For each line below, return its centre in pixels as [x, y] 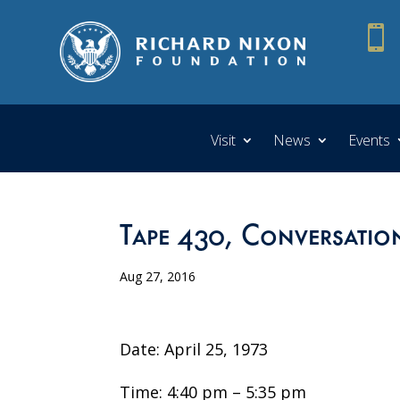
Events [369, 140]
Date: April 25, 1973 [194, 349]
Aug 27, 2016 [158, 276]
